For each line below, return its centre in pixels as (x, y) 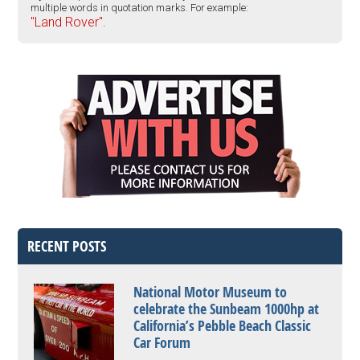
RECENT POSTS (67, 246)
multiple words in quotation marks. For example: (140, 8)
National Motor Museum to (211, 292)
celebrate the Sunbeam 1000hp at (227, 309)
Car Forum (162, 343)
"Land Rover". (69, 22)
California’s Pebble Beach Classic (223, 326)
